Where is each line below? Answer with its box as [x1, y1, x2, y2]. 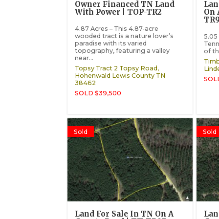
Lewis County [112, 72, 155, 80]
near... [75, 54, 94, 62]
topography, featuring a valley [75, 46, 170, 54]
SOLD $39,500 [75, 89, 122, 97]
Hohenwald [75, 72, 111, 80]
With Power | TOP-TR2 [75, 7, 162, 17]
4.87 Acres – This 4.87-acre [75, 24, 159, 32]
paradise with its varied [75, 39, 147, 47]
